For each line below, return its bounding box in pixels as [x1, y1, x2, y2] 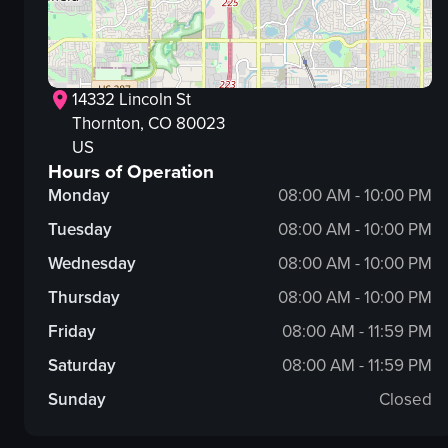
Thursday [48, 285, 120, 311]
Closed [379, 387, 432, 413]
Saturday [48, 353, 116, 379]
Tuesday [48, 217, 112, 243]
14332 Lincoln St [72, 87, 191, 113]
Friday [48, 319, 96, 345]
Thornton [72, 111, 140, 137]
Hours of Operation [48, 157, 214, 187]
